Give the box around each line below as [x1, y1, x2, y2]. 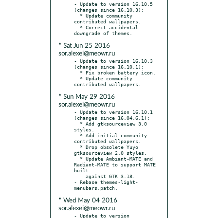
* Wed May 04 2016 [58, 197, 117, 204]
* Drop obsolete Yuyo [74, 144, 80, 150]
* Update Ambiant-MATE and [74, 155, 80, 162]
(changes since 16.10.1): [74, 63, 144, 70]
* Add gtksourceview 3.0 [74, 120, 80, 127]
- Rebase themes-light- [74, 179, 138, 185]
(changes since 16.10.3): [74, 6, 144, 13]
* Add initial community [74, 132, 80, 138]
